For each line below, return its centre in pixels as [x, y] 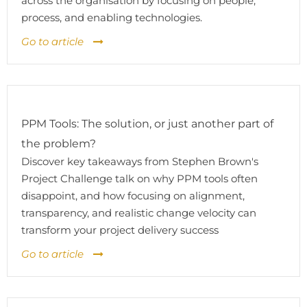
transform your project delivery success [120, 230]
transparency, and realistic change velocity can [139, 213]
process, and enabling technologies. [112, 17]
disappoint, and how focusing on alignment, [133, 196]
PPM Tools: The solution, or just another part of [147, 124]
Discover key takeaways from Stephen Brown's [140, 161]
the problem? [59, 144]
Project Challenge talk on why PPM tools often [139, 179]
